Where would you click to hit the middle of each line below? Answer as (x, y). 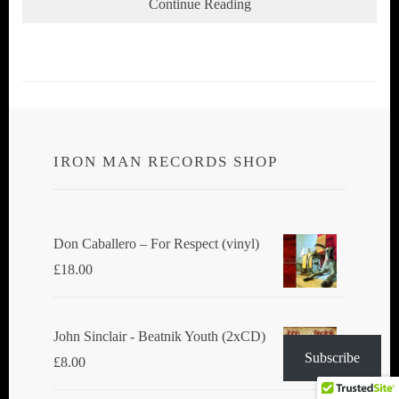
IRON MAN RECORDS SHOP (166, 161)
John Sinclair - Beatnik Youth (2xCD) (159, 336)
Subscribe (332, 358)
